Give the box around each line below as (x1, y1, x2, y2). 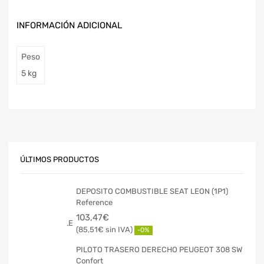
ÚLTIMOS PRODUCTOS (20, 155, 99, 164)
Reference (76, 197, 113, 207)
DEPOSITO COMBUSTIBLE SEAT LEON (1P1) (76, 186, 228, 196)
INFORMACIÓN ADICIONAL (16, 20, 122, 31)
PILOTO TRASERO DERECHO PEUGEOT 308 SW (76, 245, 242, 254)
